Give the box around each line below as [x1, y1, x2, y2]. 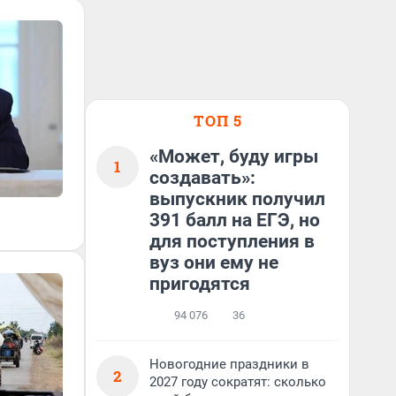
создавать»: [149, 167, 255, 188]
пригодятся [149, 273, 250, 294]
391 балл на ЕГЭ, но [149, 209, 320, 231]
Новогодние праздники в [149, 356, 309, 372]
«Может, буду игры [149, 146, 318, 167]
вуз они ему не [149, 252, 278, 273]
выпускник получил [149, 188, 325, 209]
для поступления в [149, 231, 315, 252]
